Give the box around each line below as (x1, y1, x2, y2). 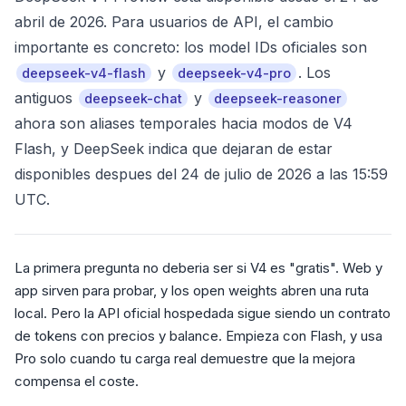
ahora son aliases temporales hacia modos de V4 (14, 114, 353, 132)
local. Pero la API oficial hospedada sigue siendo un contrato (14, 304, 391, 322)
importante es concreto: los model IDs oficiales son (14, 38, 367, 56)
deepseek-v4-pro (178, 65, 291, 81)
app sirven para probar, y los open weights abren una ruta (14, 282, 369, 299)
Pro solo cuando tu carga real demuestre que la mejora (14, 350, 355, 367)
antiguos (14, 89, 77, 107)
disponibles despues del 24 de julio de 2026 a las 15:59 (14, 165, 388, 183)
